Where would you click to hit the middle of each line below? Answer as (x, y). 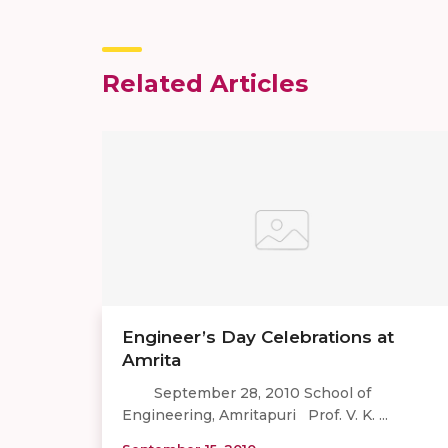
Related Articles (205, 83)
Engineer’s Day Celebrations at (258, 336)
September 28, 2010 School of (246, 392)
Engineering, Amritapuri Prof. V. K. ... (255, 414)
